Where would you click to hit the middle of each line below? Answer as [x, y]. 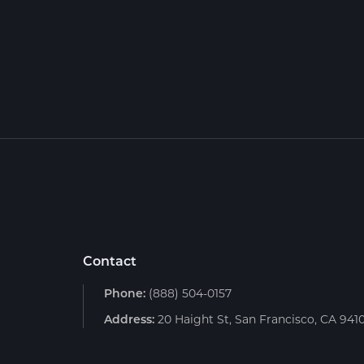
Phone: [125, 293]
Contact [110, 260]
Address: [129, 319]
